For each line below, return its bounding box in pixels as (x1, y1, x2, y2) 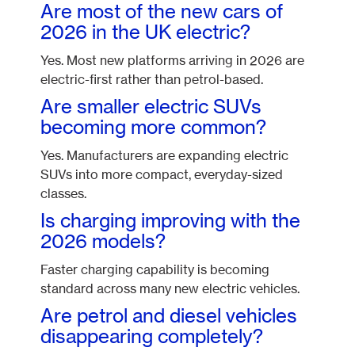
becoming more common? (40, 116, 267, 139)
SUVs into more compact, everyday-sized (40, 166, 284, 183)
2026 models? (40, 230, 166, 254)
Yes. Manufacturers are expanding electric (40, 147, 289, 164)
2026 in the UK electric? (40, 21, 251, 44)
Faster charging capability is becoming (40, 261, 270, 278)
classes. (40, 185, 87, 202)
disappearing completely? (40, 325, 264, 349)
